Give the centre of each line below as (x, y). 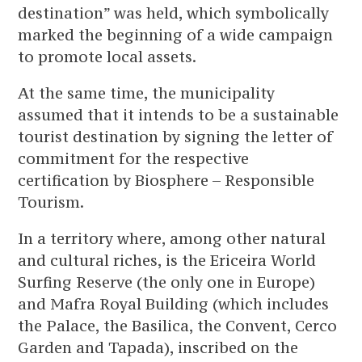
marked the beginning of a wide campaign (176, 35)
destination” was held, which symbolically (174, 13)
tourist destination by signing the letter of (176, 137)
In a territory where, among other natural (172, 238)
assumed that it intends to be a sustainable (179, 115)
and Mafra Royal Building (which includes (174, 304)
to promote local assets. (107, 57)
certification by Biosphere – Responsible (166, 180)
